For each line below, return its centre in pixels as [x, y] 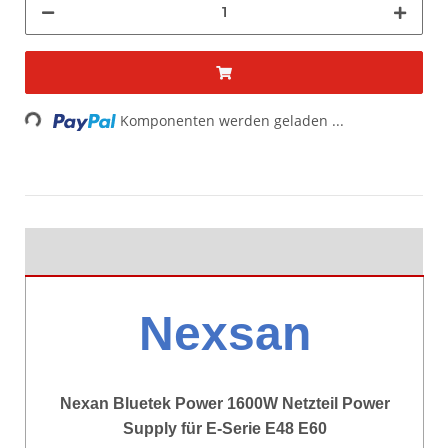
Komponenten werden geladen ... [232, 120]
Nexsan [224, 333]
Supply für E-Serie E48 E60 [224, 428]
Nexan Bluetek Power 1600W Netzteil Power [224, 403]
